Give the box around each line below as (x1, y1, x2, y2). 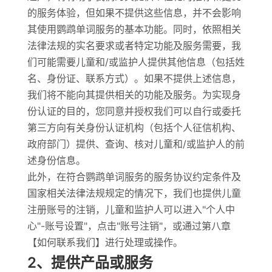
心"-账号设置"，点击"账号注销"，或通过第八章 (27, 220, 231, 232)
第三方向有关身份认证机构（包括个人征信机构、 (27, 121, 241, 134)
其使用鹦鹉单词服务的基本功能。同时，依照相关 (27, 23, 241, 35)
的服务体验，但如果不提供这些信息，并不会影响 (27, 7, 241, 19)
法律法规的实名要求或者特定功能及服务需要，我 (27, 39, 241, 52)
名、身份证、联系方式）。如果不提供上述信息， (27, 72, 241, 84)
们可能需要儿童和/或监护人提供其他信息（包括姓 (27, 56, 245, 68)
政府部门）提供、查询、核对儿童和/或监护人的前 (27, 138, 245, 150)
